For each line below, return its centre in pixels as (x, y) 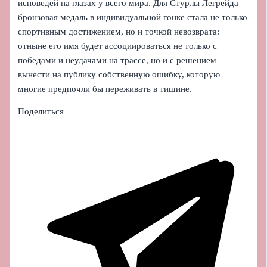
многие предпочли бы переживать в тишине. (105, 89)
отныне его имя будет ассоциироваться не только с (118, 46)
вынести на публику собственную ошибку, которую (119, 74)
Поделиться (41, 112)
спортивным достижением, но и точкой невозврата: (119, 31)
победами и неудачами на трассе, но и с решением (117, 60)
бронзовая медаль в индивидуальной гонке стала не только (133, 17)
